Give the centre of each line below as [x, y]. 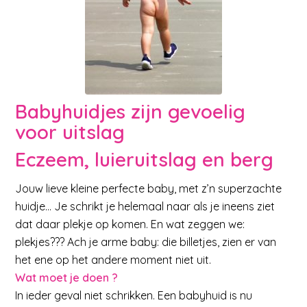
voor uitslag [70, 132]
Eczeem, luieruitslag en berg [145, 159]
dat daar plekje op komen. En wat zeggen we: [130, 224]
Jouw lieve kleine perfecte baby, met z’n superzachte [149, 188]
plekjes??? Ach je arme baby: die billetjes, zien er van [146, 242]
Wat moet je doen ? [67, 277]
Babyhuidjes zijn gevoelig [131, 111]
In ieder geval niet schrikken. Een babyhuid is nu [134, 295]
